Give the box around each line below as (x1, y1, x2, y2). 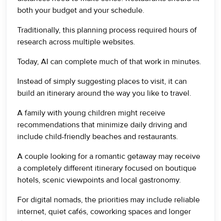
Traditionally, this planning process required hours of (17, 25, 197, 35)
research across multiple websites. (17, 37, 135, 47)
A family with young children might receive (17, 108, 165, 118)
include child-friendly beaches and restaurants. (17, 132, 178, 142)
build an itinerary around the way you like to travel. (17, 88, 191, 98)
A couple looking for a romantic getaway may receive (17, 151, 200, 161)
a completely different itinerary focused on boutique (17, 163, 196, 173)
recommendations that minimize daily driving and (17, 120, 187, 130)
